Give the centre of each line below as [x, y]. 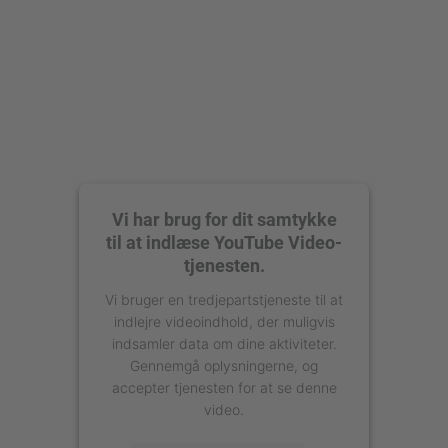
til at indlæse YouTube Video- [224, 241]
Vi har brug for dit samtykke [224, 218]
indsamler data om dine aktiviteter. [224, 342]
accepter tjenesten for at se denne [224, 386]
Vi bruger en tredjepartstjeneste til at [224, 298]
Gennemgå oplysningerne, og [224, 364]
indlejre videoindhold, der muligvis [224, 320]
